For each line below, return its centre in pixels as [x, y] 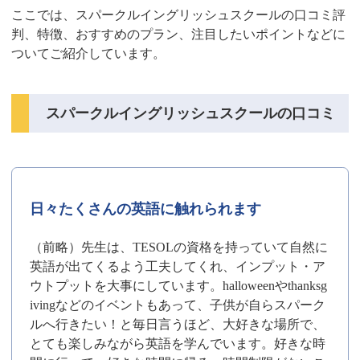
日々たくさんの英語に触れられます [146, 209]
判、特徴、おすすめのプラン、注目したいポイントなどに [179, 34]
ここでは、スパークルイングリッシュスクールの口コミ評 [179, 14]
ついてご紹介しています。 [89, 53]
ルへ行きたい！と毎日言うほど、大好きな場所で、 [178, 324]
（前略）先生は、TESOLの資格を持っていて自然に [179, 247]
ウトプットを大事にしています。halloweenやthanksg [179, 285]
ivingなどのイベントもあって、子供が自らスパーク [178, 305]
